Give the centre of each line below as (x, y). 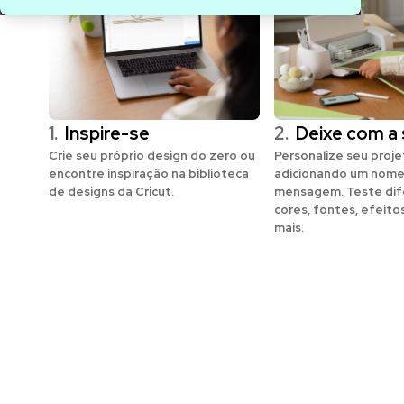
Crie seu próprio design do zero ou (152, 156)
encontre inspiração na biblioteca (149, 174)
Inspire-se (106, 133)
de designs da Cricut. (111, 192)
